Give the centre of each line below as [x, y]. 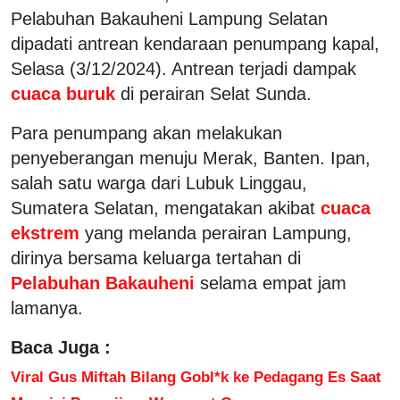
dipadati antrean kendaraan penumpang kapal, [195, 43]
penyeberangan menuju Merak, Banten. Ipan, [191, 158]
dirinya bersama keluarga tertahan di [156, 258]
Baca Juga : [61, 347]
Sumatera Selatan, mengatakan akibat [163, 208]
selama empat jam [273, 283]
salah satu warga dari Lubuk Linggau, [159, 183]
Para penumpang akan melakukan [146, 133]
